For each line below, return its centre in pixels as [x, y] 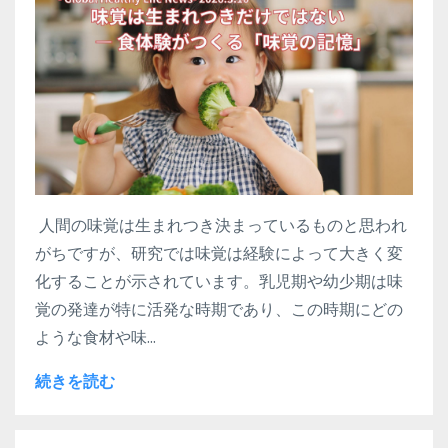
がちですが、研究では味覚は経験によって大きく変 [219, 252]
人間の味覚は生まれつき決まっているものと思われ [221, 224]
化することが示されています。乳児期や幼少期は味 [219, 280]
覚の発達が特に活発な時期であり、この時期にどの [219, 308]
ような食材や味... [95, 336]
